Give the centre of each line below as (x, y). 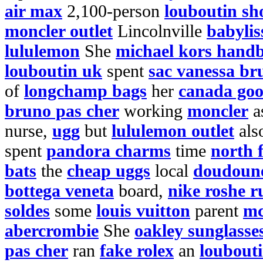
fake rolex (137, 250)
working (153, 111)
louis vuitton (143, 210)
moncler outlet (59, 31)
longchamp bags (85, 91)
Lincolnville (160, 31)
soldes (27, 210)
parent (217, 210)
